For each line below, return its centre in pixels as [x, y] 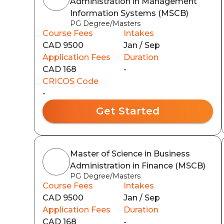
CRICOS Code [70, 81]
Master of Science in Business [130, 154]
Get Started [127, 111]
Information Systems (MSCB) [129, 13]
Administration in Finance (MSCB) [138, 166]
